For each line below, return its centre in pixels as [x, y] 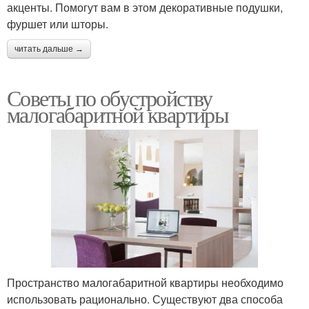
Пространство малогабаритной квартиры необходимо [145, 283]
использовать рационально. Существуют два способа [145, 299]
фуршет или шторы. [58, 24]
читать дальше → [49, 49]
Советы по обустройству [110, 98]
